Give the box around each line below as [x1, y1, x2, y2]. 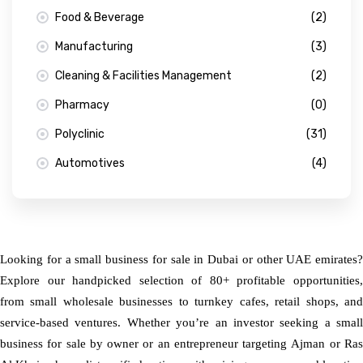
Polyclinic [55, 127, 105, 141]
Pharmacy [55, 98, 109, 112]
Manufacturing [55, 40, 133, 53]
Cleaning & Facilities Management [55, 69, 232, 83]
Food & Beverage [55, 11, 144, 24]
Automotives [55, 156, 125, 170]
